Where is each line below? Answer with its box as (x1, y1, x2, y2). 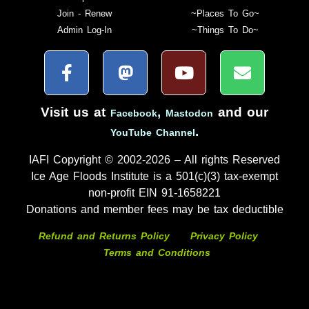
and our (213, 105, 268, 120)
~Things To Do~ (191, 25, 259, 36)
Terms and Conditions (103, 247, 210, 259)
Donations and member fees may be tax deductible (26, 203, 283, 215)
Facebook (110, 108, 157, 119)
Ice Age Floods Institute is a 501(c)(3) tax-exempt (31, 170, 278, 182)
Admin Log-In (57, 25, 112, 36)
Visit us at (41, 105, 110, 120)
